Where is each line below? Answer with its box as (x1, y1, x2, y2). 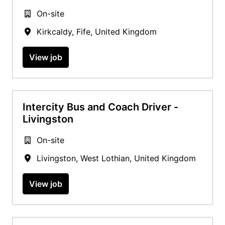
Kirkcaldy (37, 26, 72, 37)
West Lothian (80, 153, 130, 163)
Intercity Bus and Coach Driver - (23, 100, 178, 113)
